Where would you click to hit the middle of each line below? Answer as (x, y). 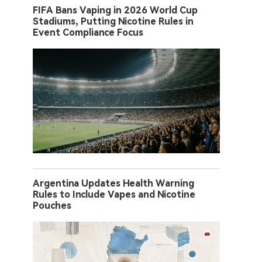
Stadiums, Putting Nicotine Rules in (113, 21)
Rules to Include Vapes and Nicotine (114, 194)
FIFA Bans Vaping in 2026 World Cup (115, 10)
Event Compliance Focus (88, 32)
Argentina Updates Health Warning (113, 183)
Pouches (52, 205)
